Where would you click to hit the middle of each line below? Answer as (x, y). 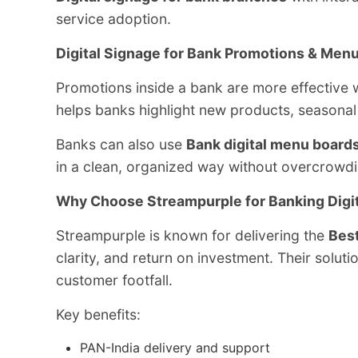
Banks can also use (121, 144)
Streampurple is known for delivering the (192, 235)
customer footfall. (114, 280)
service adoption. (113, 18)
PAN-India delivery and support (175, 347)
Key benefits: (98, 314)
